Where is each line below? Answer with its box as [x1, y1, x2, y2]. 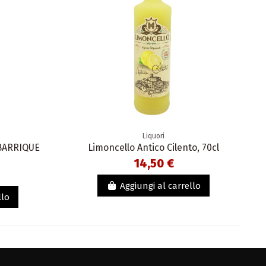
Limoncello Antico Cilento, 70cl [88, 142, 220, 154]
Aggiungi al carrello [120, 180, 201, 191]
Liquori [142, 132, 165, 141]
